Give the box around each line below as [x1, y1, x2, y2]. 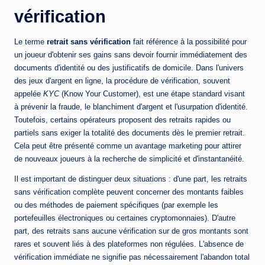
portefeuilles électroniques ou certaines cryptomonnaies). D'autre [14, 214, 235, 223]
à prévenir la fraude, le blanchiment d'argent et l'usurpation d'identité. [14, 102, 248, 112]
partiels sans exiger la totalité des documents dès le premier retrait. [14, 128, 245, 138]
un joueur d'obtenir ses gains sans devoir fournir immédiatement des [14, 50, 247, 60]
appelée [14, 89, 43, 99]
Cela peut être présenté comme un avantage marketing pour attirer [14, 141, 241, 151]
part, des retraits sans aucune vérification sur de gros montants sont [14, 227, 248, 236]
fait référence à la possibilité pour [131, 37, 247, 47]
